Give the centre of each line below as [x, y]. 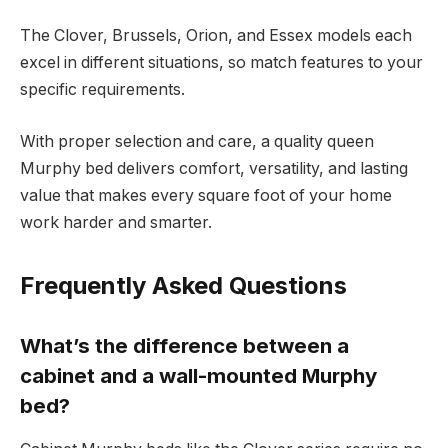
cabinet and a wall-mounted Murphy [198, 375]
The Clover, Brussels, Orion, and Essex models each [216, 36]
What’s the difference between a [184, 345]
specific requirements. [102, 90]
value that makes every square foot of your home [206, 195]
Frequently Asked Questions [183, 286]
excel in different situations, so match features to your [221, 63]
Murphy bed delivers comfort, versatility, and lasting [214, 168]
